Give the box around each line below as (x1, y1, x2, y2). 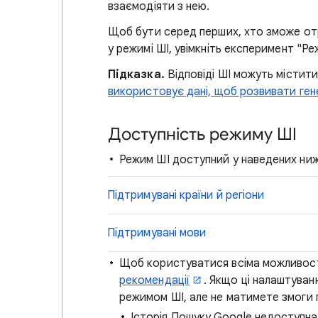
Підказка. (108, 67, 165, 82)
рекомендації (119, 273, 190, 287)
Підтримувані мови (107, 226, 207, 240)
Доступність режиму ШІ (108, 124, 297, 145)
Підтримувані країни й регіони (107, 188, 265, 202)
